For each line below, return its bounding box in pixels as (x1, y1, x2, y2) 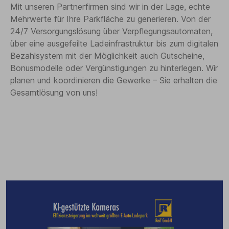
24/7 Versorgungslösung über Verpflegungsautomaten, (10, 26, 213, 37)
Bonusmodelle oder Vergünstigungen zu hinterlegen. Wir (10, 63, 218, 74)
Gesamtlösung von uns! (10, 87, 98, 98)
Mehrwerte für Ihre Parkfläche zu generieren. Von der (10, 14, 211, 25)
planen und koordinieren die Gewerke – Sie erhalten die (10, 75, 217, 86)
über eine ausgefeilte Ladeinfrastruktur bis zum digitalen (10, 38, 218, 49)
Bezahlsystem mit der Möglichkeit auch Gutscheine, (10, 51, 204, 61)
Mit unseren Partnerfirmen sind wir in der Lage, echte (10, 2, 210, 12)
